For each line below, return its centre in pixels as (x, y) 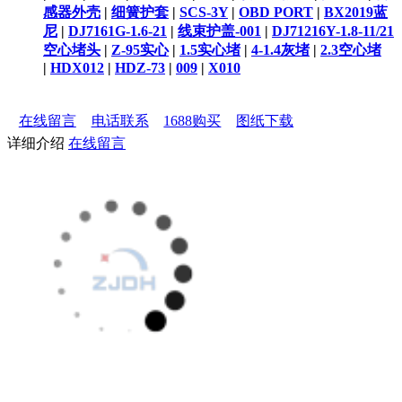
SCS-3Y (204, 12)
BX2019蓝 (356, 12)
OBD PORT (276, 12)
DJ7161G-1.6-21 (118, 31)
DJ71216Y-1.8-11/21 (333, 31)
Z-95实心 (140, 49)
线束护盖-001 (219, 31)
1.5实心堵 (210, 49)
